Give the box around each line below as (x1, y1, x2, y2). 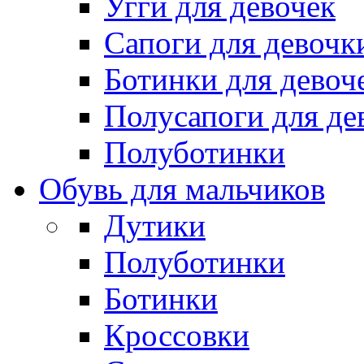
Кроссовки (104, 317, 249, 353)
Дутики (104, 207, 206, 243)
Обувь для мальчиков (39, 171, 325, 206)
